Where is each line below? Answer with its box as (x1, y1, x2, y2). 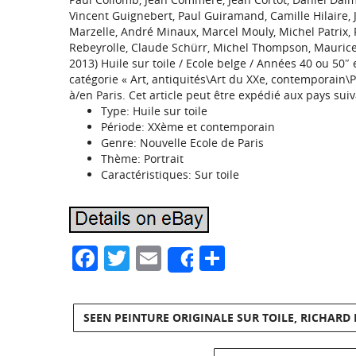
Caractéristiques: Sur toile (101, 167, 239, 182)
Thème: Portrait (101, 151, 184, 166)
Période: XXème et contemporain (101, 119, 275, 134)
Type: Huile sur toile (101, 103, 207, 118)
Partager (225, 241, 327, 275)
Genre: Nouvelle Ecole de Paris (101, 135, 264, 150)
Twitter (130, 241, 211, 275)
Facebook (98, 241, 211, 275)
